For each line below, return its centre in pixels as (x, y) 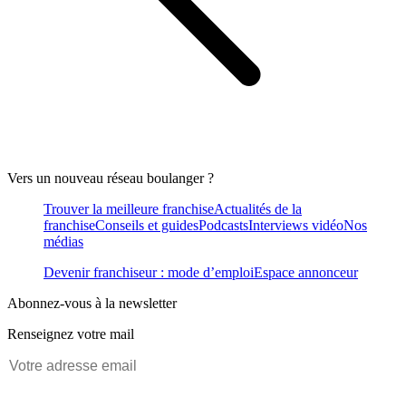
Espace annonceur (306, 272)
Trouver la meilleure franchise (129, 208)
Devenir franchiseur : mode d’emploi (149, 272)
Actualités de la (258, 208)
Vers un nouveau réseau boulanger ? (111, 178)
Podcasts (223, 225)
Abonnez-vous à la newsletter (92, 303)
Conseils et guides (147, 225)
